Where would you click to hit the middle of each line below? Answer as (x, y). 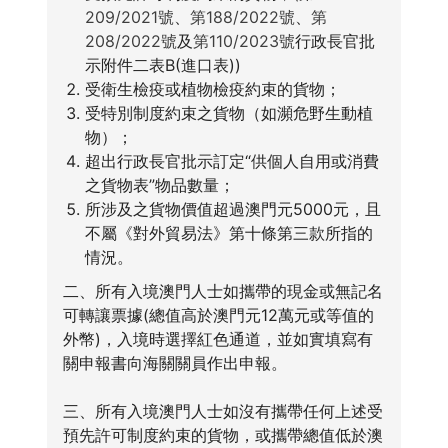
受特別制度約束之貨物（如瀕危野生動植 (228, 113)
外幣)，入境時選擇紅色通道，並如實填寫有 (217, 339)
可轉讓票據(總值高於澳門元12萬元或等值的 (218, 315)
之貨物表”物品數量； (159, 185)
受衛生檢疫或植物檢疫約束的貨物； (212, 89)
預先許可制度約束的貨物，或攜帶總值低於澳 (222, 435)
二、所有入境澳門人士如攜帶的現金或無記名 (222, 291)
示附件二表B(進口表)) (162, 65)
